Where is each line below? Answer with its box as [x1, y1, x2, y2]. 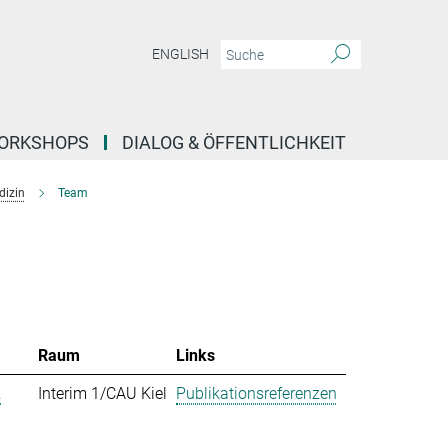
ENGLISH [152, 46, 209, 63]
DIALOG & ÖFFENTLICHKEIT [122, 132, 346, 153]
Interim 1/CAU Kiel [38, 384, 167, 403]
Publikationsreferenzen [176, 384, 337, 403]
